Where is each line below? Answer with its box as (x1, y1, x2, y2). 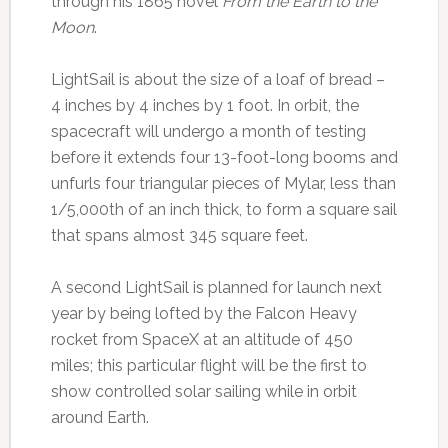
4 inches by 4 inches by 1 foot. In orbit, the (50, 96, 359, 116)
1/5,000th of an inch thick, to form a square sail (50, 200, 397, 220)
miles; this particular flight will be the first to (50, 356, 367, 376)
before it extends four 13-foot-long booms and (50, 148, 398, 168)
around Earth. (50, 408, 149, 428)
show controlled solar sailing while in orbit (50, 382, 357, 402)
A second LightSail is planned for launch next (50, 278, 382, 298)
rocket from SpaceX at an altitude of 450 (50, 330, 353, 350)
